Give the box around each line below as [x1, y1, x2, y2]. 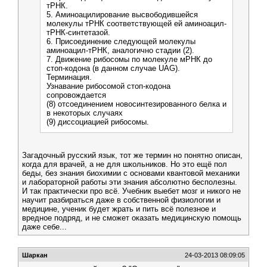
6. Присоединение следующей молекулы [46, 37, 195, 46]
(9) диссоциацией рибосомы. [46, 117, 149, 126]
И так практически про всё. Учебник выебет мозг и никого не [22, 187, 241, 195]
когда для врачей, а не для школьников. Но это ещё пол [22, 160, 227, 169]
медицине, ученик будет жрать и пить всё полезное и [22, 204, 216, 213]
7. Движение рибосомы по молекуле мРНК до [46, 55, 212, 64]
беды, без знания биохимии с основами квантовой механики [22, 169, 240, 178]
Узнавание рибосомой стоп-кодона [46, 82, 170, 91]
